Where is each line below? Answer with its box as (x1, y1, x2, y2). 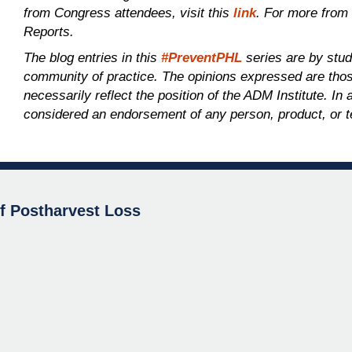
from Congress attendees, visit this (24, 5, 234, 20)
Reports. (24, 24, 75, 39)
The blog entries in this (24, 49, 162, 65)
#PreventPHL (161, 49, 243, 65)
